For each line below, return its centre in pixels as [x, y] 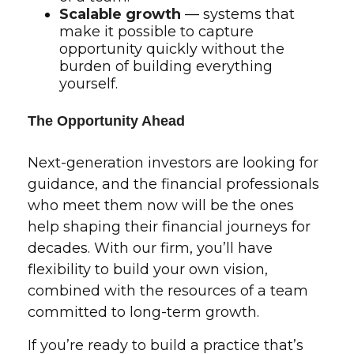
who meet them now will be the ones [161, 205]
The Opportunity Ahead [106, 121]
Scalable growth [120, 14]
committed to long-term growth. [143, 312]
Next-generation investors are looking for [173, 163]
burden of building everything [166, 66]
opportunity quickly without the [172, 49]
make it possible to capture [156, 32]
